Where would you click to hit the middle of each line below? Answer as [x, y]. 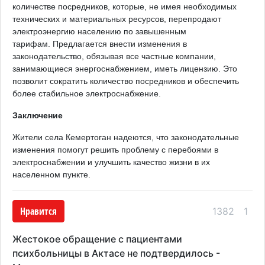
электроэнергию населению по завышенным [99, 31]
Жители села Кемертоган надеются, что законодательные [126, 137]
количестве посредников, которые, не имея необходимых [125, 6]
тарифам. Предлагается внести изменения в [100, 43]
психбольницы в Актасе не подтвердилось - [116, 253]
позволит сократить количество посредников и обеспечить [126, 81]
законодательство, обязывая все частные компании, [114, 56]
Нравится [38, 211]
